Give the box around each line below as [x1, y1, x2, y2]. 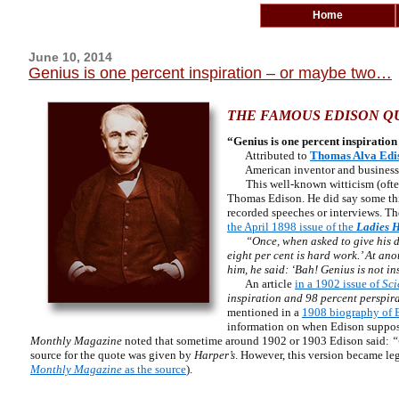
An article [227, 277, 295, 290]
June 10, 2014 [28, 50, 112, 64]
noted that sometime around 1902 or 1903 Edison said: [122, 334, 389, 347]
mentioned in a [227, 305, 302, 319]
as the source [122, 362, 186, 376]
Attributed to [227, 149, 310, 162]
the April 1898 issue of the [227, 220, 356, 233]
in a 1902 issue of [295, 277, 382, 290]
